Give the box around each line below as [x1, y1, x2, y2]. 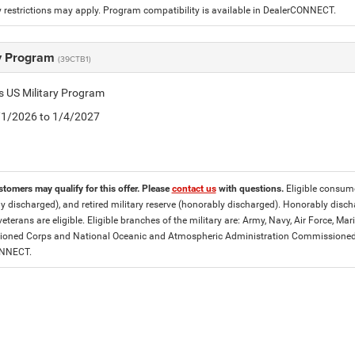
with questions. [216, 183, 286, 194]
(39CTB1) [57, 53, 91, 64]
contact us [171, 183, 216, 194]
